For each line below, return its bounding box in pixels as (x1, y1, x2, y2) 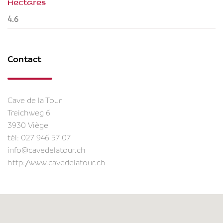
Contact (7, 54, 41, 64)
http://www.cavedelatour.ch (7, 158, 106, 167)
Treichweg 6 (7, 109, 50, 117)
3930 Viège (7, 121, 48, 130)
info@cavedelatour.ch (7, 146, 86, 155)
